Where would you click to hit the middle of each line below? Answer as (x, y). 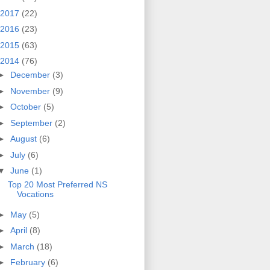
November (31, 91)
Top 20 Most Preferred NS (57, 185)
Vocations (35, 194)
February (29, 262)
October (27, 107)
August (24, 139)
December (31, 75)
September (32, 123)
